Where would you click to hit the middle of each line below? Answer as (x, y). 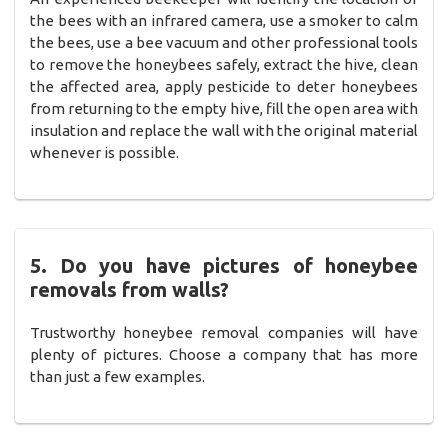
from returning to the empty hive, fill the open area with (224, 108)
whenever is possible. (104, 152)
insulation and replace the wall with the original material (224, 130)
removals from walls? (129, 289)
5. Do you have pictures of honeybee (224, 265)
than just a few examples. (117, 376)
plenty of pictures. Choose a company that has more (224, 354)
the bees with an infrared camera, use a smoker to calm (224, 20)
